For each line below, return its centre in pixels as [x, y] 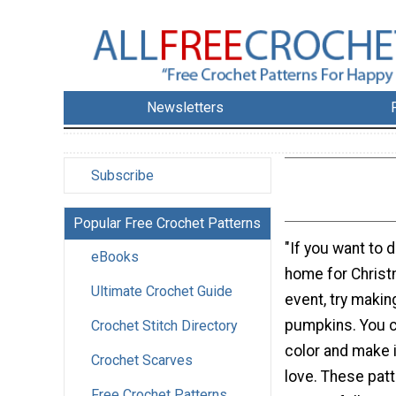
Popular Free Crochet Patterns [167, 224]
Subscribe [122, 176]
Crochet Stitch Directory [164, 326]
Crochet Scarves [142, 361]
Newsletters [186, 108]
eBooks [115, 257]
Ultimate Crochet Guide [162, 292]
